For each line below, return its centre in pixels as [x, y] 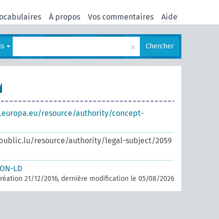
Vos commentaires [121, 17]
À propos [65, 17]
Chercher [160, 46]
